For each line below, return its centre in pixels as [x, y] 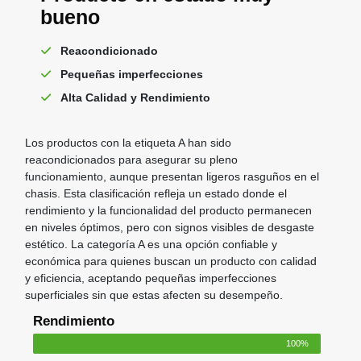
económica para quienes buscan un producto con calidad [170, 261]
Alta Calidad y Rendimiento [135, 97]
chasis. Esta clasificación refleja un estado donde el [156, 193]
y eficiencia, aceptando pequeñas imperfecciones [150, 278]
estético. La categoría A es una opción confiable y [151, 244]
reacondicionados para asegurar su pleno [131, 159]
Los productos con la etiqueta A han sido [128, 142]
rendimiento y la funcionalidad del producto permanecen [168, 210]
